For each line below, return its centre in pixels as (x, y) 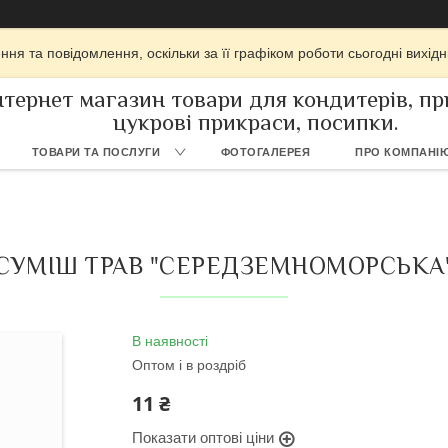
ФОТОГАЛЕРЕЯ (265, 152)
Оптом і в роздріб (189, 365)
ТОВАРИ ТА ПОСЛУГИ (96, 152)
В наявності (170, 341)
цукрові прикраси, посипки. (256, 122)
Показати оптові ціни (203, 437)
